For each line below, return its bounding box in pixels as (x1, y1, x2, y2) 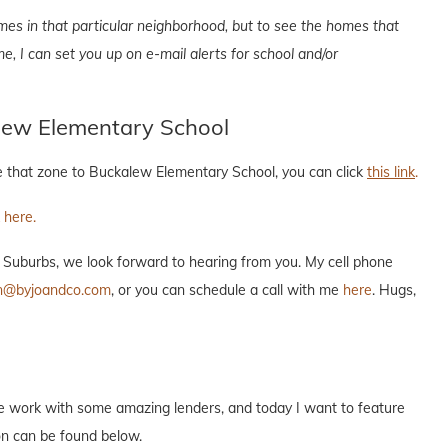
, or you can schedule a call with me (111, 280, 343, 299)
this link (367, 162, 415, 181)
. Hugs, (372, 280, 416, 299)
